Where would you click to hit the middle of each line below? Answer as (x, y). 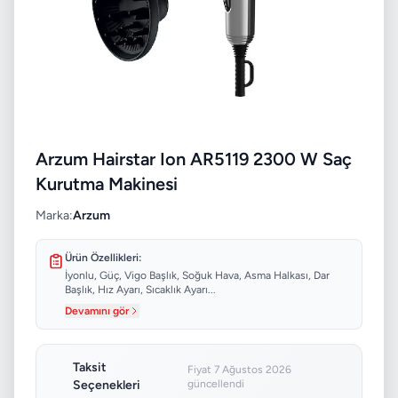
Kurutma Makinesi (107, 184)
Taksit (90, 368)
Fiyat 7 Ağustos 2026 (240, 370)
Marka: (54, 216)
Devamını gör (97, 311)
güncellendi (216, 384)
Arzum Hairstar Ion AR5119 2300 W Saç (194, 159)
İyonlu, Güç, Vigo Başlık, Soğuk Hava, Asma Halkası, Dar (197, 276)
